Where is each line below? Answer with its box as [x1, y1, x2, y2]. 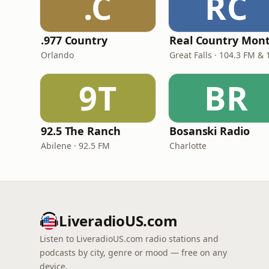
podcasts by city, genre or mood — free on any [40, 247, 227, 258]
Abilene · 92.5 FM [41, 140, 110, 151]
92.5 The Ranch [41, 124, 121, 138]
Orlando [41, 49, 74, 61]
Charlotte [169, 140, 207, 151]
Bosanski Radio [169, 124, 250, 138]
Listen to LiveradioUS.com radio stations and [40, 233, 219, 244]
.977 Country [41, 33, 107, 47]
